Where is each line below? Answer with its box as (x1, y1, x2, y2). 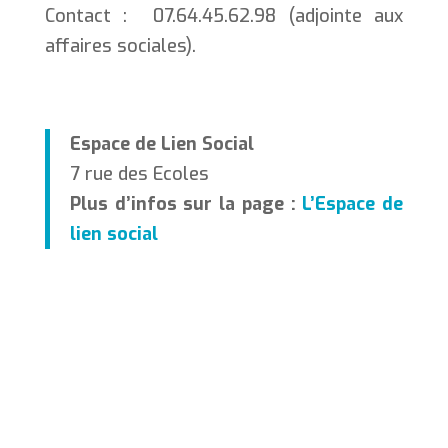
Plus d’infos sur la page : (69, 191, 303, 216)
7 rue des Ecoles (69, 161, 209, 186)
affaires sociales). (44, 33, 196, 58)
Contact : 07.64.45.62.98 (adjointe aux (44, 3, 404, 28)
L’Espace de (302, 191, 404, 216)
